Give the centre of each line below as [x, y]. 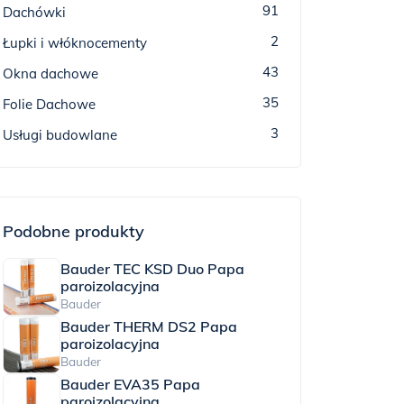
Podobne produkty [73, 231]
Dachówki [34, 12]
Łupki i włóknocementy [75, 43]
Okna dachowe [50, 73]
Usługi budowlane [60, 135]
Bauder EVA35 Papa [130, 384]
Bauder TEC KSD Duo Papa [152, 269]
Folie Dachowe [49, 104]
